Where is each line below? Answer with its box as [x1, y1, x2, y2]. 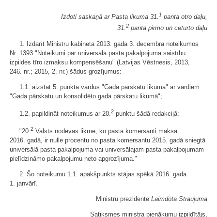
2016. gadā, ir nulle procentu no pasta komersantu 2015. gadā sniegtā [10, 137, 205, 144]
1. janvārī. [10, 180, 38, 187]
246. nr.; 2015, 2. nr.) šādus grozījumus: [10, 67, 122, 75]
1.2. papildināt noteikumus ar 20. [19, 109, 111, 117]
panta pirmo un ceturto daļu [129, 24, 207, 32]
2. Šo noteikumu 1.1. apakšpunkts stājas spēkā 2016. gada [19, 170, 186, 178]
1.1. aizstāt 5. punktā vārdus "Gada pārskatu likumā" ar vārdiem [19, 83, 200, 91]
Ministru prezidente [96, 195, 151, 203]
